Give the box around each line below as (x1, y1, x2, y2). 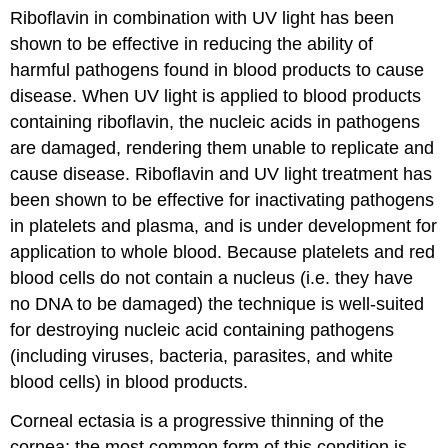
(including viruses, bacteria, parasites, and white (10, 346, 394, 367)
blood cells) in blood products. (10, 372, 249, 393)
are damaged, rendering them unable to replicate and (10, 138, 435, 159)
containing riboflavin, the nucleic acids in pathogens (10, 112, 421, 133)
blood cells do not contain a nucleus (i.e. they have (10, 268, 414, 289)
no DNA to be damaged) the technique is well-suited (10, 294, 425, 315)
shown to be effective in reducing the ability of (10, 34, 374, 55)
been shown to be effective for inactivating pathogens (10, 190, 435, 211)
